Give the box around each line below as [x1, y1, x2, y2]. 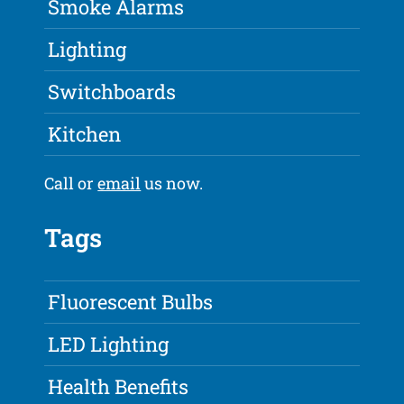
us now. [141, 172, 204, 195]
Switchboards [48, 78, 177, 106]
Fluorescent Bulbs [48, 289, 214, 316]
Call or [44, 172, 98, 195]
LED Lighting [48, 331, 170, 358]
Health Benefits [48, 373, 189, 400]
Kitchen [48, 121, 122, 148]
